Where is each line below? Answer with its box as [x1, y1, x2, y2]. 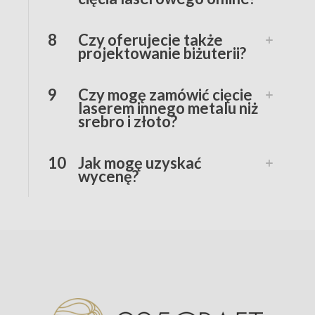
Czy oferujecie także [78, 30, 223, 49]
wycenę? [78, 166, 139, 186]
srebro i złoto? [78, 111, 177, 131]
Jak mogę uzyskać [78, 153, 202, 172]
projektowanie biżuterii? [78, 43, 246, 63]
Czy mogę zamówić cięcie [78, 84, 252, 104]
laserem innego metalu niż [78, 98, 258, 117]
